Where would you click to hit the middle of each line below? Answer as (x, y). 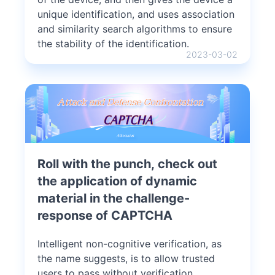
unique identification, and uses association (136, 14)
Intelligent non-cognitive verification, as (130, 243)
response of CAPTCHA (105, 215)
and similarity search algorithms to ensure (135, 29)
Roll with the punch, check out (127, 164)
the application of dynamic (117, 181)
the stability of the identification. (113, 43)
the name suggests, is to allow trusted (126, 258)
